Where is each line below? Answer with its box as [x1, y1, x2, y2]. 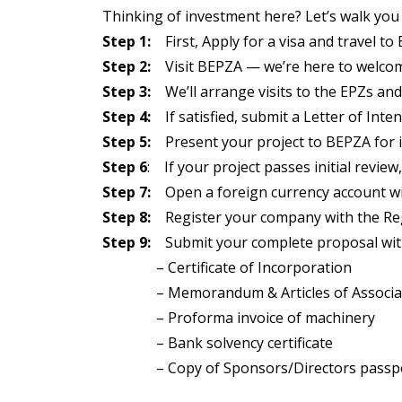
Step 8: [102, 207, 154, 227]
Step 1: [102, 31, 151, 51]
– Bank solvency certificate [102, 333, 333, 353]
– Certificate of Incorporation [102, 258, 352, 277]
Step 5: [102, 132, 151, 152]
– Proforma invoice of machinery [102, 308, 375, 328]
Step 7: [102, 182, 154, 202]
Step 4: [102, 107, 154, 127]
